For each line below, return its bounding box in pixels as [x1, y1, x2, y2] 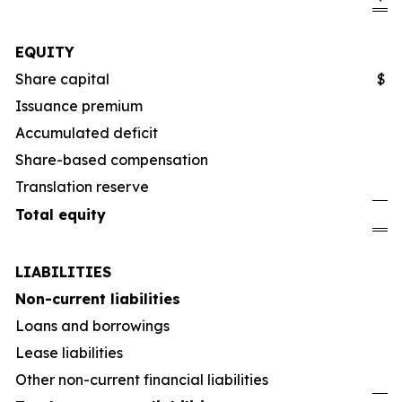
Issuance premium [15, 96, 143, 115]
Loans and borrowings [15, 316, 170, 335]
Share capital [15, 69, 109, 88]
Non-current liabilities [15, 289, 180, 308]
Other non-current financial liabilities [15, 370, 268, 389]
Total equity [15, 205, 106, 223]
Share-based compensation [15, 150, 208, 169]
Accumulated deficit [15, 123, 158, 142]
